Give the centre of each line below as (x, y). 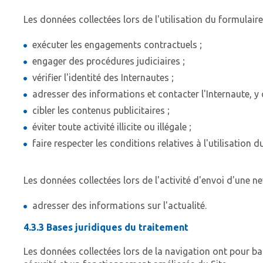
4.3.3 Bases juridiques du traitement (106, 227)
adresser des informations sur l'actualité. (119, 206)
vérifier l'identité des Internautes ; (103, 78)
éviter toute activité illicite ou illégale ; (112, 127)
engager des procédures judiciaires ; (109, 61)
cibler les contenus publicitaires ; (101, 111)
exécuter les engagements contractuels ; (117, 45)
